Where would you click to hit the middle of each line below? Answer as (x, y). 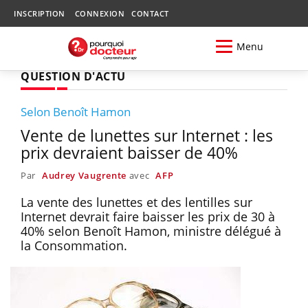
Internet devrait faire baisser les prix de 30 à (148, 216)
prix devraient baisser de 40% (129, 152)
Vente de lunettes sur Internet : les (147, 135)
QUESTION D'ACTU (73, 76)
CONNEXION (99, 13)
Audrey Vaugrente (84, 175)
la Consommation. (76, 245)
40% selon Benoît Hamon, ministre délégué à (151, 231)
